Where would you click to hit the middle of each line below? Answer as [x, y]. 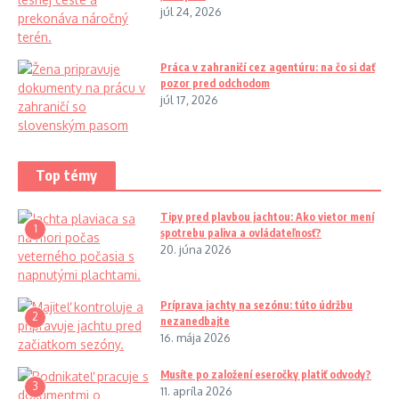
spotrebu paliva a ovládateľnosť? [241, 232]
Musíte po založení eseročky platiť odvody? [266, 374]
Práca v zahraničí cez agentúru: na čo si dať [268, 67]
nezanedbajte [195, 321]
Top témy [67, 175]
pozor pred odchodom [215, 83]
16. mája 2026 [195, 337]
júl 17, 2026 [189, 99]
